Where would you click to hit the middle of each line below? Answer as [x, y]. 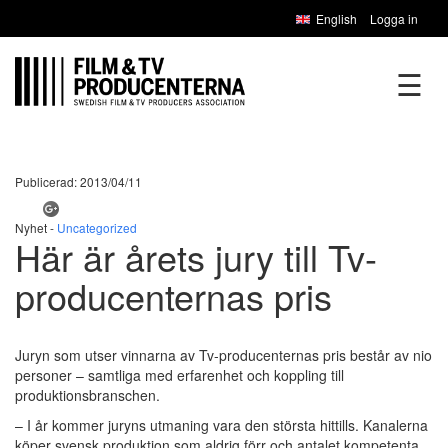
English [336, 18]
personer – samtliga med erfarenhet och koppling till [179, 374]
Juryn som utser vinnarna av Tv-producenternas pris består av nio [223, 354]
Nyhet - [36, 227]
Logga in [394, 18]
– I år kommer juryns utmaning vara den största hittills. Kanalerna [221, 424]
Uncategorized [97, 227]
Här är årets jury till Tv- [196, 256]
